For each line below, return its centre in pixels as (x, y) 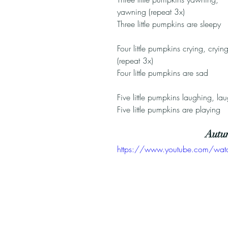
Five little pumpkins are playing (169, 109)
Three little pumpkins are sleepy (169, 24)
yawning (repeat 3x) (151, 12)
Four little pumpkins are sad (163, 73)
